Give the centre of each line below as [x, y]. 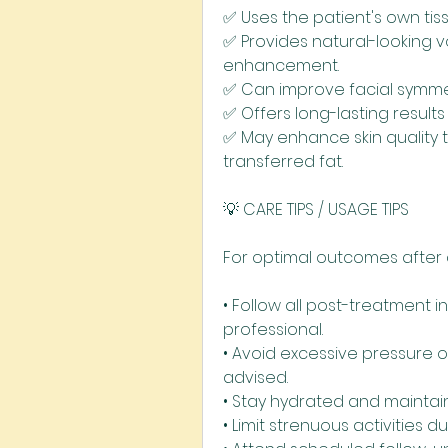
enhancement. [281, 65]
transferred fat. [283, 161]
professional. [273, 329]
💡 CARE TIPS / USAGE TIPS [316, 209]
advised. [255, 377]
